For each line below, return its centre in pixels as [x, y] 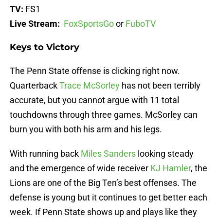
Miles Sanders [108, 154]
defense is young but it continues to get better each [109, 198]
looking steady [165, 154]
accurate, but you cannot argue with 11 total [94, 100]
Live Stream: [37, 24]
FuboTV [141, 24]
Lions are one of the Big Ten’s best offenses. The [103, 183]
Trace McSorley [90, 86]
